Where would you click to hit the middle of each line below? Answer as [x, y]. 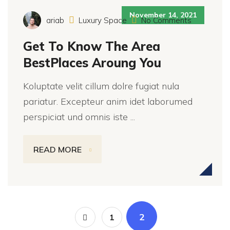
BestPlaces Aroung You [92, 63]
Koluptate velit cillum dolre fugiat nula [101, 86]
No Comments [165, 20]
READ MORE [57, 149]
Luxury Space [103, 20]
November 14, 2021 [163, 15]
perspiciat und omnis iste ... [79, 117]
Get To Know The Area [92, 46]
